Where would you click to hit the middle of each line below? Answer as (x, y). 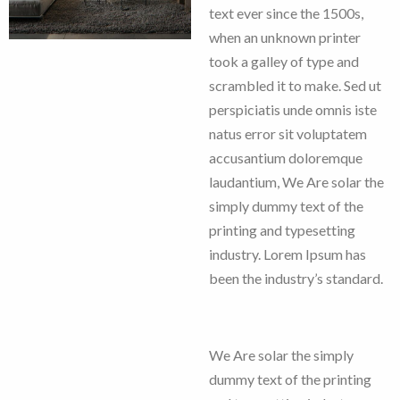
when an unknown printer (285, 37)
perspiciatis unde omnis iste (293, 109)
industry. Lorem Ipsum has (287, 254)
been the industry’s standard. (296, 278)
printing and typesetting (282, 229)
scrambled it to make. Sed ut (295, 85)
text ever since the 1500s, (286, 12)
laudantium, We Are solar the (296, 181)
